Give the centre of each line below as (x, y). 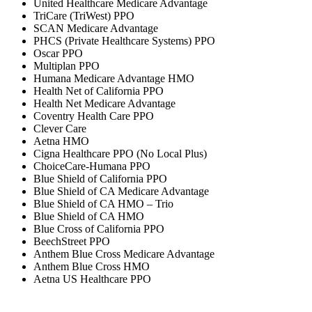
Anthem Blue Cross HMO (92, 267)
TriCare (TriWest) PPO (84, 16)
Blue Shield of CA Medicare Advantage (121, 192)
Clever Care (60, 129)
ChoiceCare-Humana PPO (92, 166)
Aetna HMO (61, 141)
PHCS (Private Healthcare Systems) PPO (124, 41)
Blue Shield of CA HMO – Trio (103, 204)
